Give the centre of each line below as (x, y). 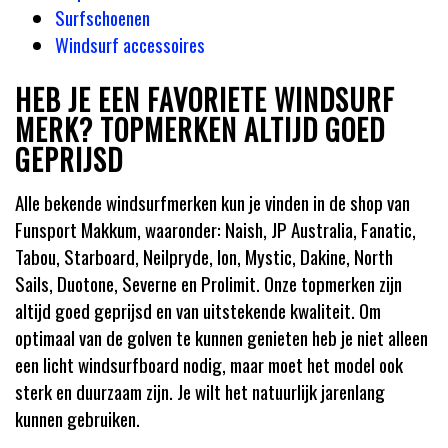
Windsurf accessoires (130, 44)
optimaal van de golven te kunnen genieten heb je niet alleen (221, 336)
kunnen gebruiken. (77, 417)
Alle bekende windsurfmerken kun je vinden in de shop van (212, 201)
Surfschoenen (102, 17)
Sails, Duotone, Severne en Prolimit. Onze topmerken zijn (208, 282)
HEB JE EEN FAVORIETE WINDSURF (205, 99)
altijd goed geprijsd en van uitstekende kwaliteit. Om (198, 309)
